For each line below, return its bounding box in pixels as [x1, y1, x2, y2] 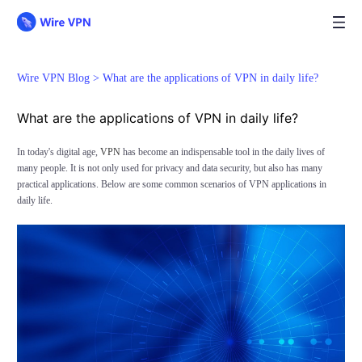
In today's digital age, [16, 146, 100, 158]
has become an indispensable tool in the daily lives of [120, 146, 325, 158]
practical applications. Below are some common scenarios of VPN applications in [16, 179, 326, 191]
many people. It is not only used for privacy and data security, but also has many [16, 162, 322, 175]
